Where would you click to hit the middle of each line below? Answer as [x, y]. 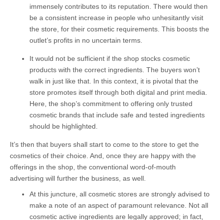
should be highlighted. [64, 126]
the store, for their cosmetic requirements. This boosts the [119, 29]
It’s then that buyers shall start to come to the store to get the [104, 145]
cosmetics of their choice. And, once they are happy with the [103, 156]
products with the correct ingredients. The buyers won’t [115, 70]
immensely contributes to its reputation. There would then [119, 7]
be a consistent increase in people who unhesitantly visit [116, 18]
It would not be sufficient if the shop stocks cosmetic [110, 59]
